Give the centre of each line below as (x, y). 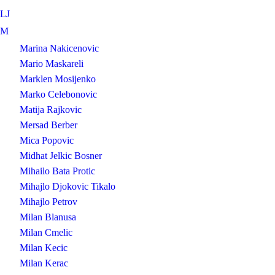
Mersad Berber (48, 125)
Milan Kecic (44, 248)
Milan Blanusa (48, 217)
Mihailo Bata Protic (57, 171)
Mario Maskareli (52, 64)
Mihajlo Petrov (48, 202)
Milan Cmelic (46, 232)
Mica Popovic (47, 140)
